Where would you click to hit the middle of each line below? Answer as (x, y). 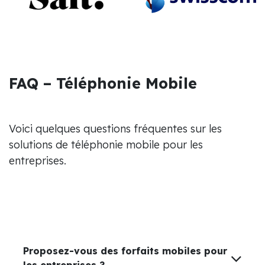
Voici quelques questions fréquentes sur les (115, 128)
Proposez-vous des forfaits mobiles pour (125, 251)
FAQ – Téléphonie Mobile (103, 83)
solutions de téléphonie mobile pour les (106, 144)
